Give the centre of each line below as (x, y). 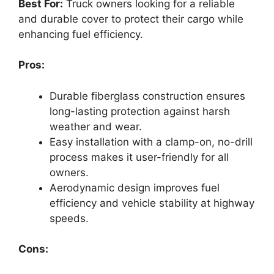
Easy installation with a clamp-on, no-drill (151, 142)
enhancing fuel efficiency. (81, 34)
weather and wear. (96, 126)
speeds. (69, 218)
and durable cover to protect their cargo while (131, 19)
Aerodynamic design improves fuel (135, 187)
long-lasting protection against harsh (140, 111)
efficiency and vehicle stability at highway (152, 203)
